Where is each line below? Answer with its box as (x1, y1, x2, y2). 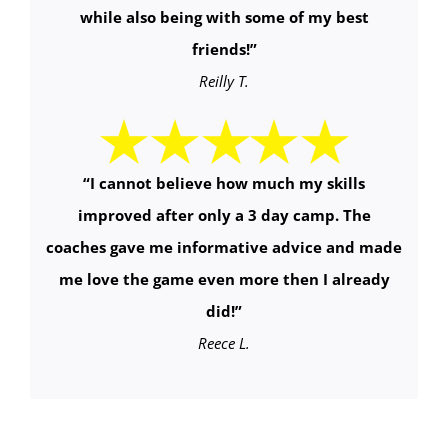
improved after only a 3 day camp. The (77, 205, 371, 226)
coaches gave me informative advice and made (46, 237, 402, 258)
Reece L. (198, 333, 250, 354)
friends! (191, 39, 250, 60)
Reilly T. (199, 71, 249, 92)
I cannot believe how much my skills (90, 173, 365, 194)
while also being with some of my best (79, 7, 369, 28)
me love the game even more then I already (58, 269, 390, 290)
